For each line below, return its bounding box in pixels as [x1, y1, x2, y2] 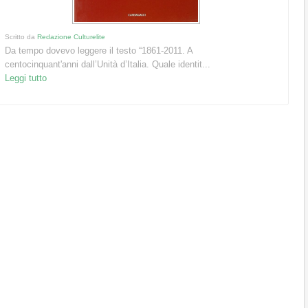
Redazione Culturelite [37, 33, 106, 41]
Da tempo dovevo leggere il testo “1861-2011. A [5, 45, 193, 56]
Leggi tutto [5, 73, 47, 84]
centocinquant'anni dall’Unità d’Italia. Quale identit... [5, 59, 211, 70]
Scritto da [5, 33, 38, 41]
